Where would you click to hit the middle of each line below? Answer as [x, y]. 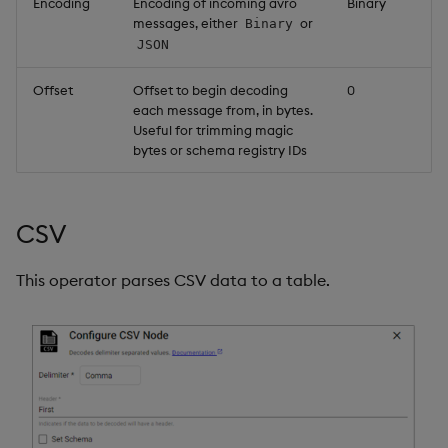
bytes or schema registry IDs [220, 149]
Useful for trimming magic [213, 129]
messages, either [187, 22]
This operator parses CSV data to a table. [173, 280]
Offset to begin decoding [210, 89]
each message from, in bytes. [223, 109]
